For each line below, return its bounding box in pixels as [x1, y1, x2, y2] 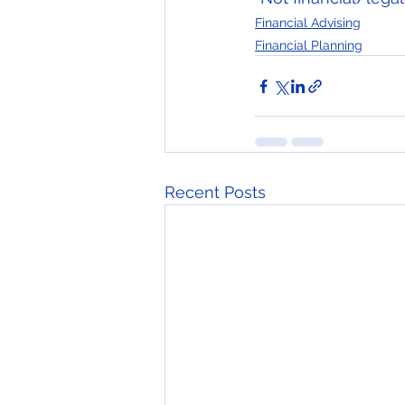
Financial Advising [255, 15, 361, 30]
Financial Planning [255, 38, 363, 52]
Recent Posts [165, 183, 266, 202]
